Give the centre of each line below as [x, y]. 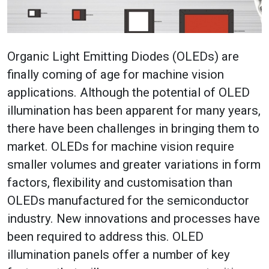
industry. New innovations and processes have [134, 218]
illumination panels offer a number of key [119, 254]
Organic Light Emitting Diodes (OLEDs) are [123, 56]
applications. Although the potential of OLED [128, 92]
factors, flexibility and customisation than [120, 182]
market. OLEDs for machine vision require [121, 146]
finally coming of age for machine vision [116, 74]
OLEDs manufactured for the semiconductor [128, 200]
